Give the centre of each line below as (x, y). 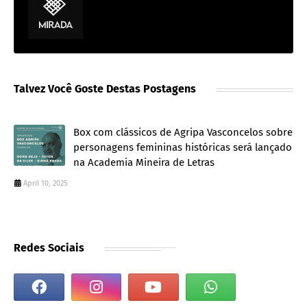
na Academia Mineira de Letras (144, 163)
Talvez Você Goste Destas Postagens (105, 89)
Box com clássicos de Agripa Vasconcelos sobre (183, 133)
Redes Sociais (49, 248)
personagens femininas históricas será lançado (183, 148)
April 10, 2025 (46, 184)
